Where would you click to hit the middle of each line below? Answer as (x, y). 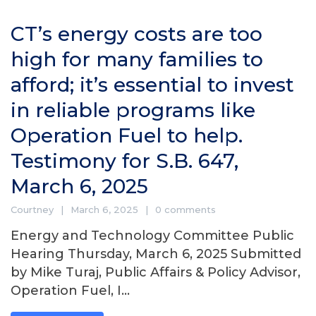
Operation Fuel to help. (127, 136)
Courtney (32, 210)
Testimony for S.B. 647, (124, 161)
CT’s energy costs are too (136, 34)
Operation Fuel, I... (70, 291)
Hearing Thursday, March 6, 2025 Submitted (156, 254)
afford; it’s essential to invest (152, 85)
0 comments (186, 210)
